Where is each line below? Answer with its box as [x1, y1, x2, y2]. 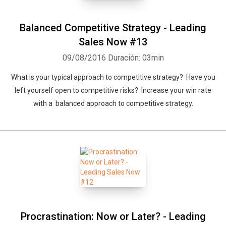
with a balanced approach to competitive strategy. [33, 99, 193, 107]
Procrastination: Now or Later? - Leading [20, 210, 206, 222]
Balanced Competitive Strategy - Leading [20, 22, 206, 34]
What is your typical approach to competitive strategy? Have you [11, 73, 215, 81]
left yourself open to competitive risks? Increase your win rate [15, 86, 211, 94]
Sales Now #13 [79, 36, 147, 48]
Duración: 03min [107, 53, 164, 63]
